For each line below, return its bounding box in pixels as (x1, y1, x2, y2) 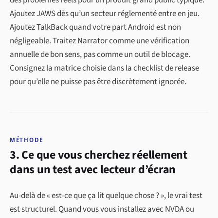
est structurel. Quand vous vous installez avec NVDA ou (10, 203, 194, 216)
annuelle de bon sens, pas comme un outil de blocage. (10, 49, 190, 61)
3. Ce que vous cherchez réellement (10, 146, 187, 164)
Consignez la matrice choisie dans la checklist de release (10, 62, 199, 74)
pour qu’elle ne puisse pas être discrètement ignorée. (10, 76, 186, 88)
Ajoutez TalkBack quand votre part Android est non (10, 21, 181, 34)
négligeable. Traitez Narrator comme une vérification (10, 35, 189, 47)
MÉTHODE (10, 136, 44, 144)
